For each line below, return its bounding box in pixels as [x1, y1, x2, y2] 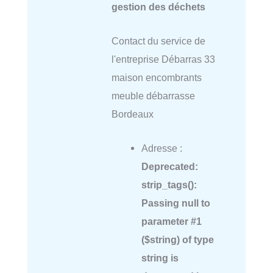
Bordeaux [111, 108, 154, 119]
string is [141, 252, 179, 264]
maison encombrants [111, 72, 202, 83]
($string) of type [141, 234, 214, 246]
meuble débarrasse [111, 90, 195, 101]
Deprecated [141, 161, 195, 172]
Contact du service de [111, 35, 205, 46]
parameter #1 [141, 216, 202, 227]
